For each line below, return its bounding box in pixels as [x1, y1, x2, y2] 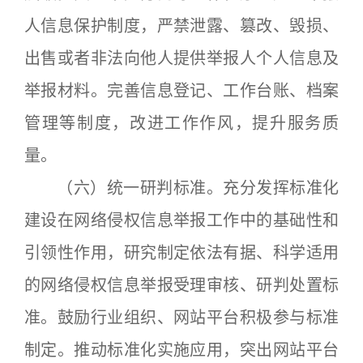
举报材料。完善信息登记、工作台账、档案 [24, 81, 339, 100]
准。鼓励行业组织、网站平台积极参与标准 [24, 308, 339, 327]
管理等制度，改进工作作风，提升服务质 [24, 113, 339, 133]
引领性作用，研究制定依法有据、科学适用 [24, 243, 339, 263]
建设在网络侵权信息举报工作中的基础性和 [24, 211, 339, 230]
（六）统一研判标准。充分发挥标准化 [24, 178, 339, 198]
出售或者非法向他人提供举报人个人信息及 [24, 49, 339, 68]
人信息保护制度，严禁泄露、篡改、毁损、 [24, 16, 339, 36]
